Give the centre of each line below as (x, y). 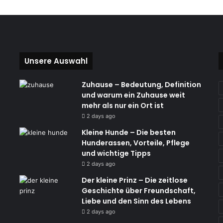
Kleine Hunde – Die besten (128, 132)
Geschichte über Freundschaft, (138, 191)
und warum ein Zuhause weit (133, 95)
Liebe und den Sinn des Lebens (136, 201)
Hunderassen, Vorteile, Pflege (135, 143)
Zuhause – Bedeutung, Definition (141, 85)
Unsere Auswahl (56, 61)
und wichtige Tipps (116, 153)
